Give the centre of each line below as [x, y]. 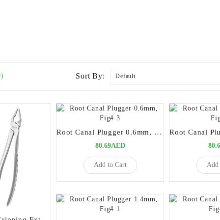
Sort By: [90, 76]
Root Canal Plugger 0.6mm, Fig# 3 [158, 132]
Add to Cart [110, 165]
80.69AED [110, 145]
